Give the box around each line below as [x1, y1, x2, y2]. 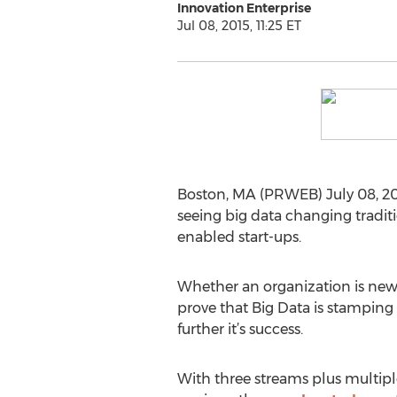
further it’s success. [176, 321, 303, 338]
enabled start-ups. [176, 229, 301, 245]
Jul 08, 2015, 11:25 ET [176, 18, 301, 34]
